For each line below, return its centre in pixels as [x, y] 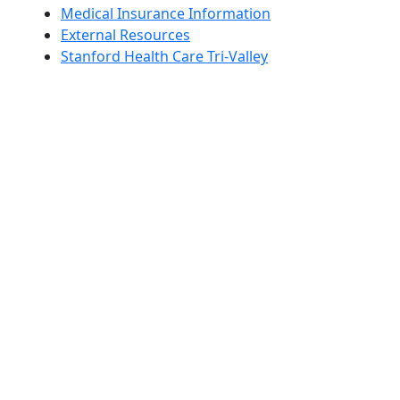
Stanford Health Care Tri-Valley [164, 57]
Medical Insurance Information [166, 14]
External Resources [125, 35]
